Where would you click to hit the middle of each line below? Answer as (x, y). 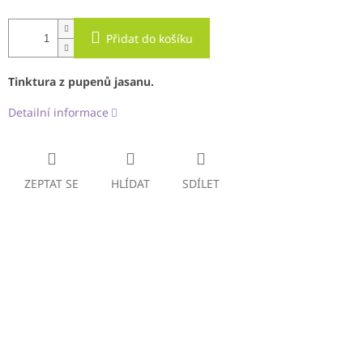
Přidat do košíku (149, 39)
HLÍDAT (130, 184)
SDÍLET (201, 184)
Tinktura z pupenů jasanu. (81, 82)
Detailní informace (58, 113)
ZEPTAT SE (51, 184)
